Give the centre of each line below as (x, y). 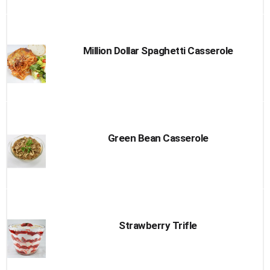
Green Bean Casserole (158, 138)
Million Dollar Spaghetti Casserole (158, 51)
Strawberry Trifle (158, 225)
